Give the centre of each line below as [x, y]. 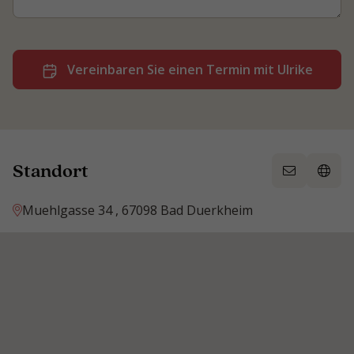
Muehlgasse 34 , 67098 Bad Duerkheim [137, 211]
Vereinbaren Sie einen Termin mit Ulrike [190, 70]
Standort [51, 171]
